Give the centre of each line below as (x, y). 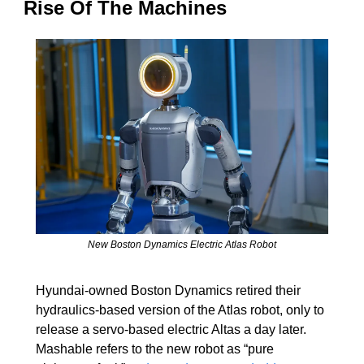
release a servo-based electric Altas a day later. (171, 330)
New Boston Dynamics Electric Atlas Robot (182, 245)
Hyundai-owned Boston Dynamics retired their (168, 291)
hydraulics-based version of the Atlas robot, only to (180, 310)
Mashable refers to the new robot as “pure (155, 349)
